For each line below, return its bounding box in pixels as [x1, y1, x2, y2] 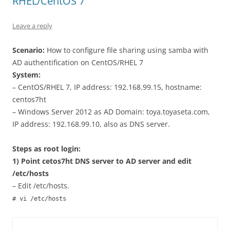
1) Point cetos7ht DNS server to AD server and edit [12, 156, 191, 166]
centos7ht [12, 94, 46, 104]
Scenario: [12, 45, 45, 55]
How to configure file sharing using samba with [45, 45, 208, 55]
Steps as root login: [12, 144, 81, 154]
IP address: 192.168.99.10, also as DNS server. [12, 119, 170, 129]
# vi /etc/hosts [12, 195, 66, 202]
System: [12, 70, 41, 80]
